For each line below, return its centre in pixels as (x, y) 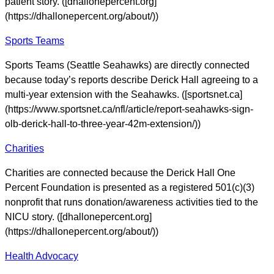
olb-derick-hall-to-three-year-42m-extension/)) (103, 124)
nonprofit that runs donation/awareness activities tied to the (131, 202)
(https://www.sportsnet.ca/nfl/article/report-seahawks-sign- (129, 109)
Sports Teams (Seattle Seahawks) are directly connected (127, 65)
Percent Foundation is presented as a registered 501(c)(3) (130, 188)
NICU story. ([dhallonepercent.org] (78, 217)
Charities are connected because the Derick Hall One (120, 173)
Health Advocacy (42, 256)
